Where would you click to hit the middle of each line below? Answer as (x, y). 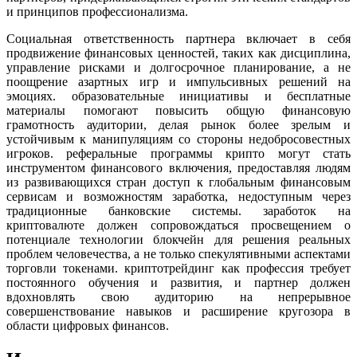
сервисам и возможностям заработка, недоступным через (178, 197)
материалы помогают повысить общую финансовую (178, 111)
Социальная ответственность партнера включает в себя (178, 39)
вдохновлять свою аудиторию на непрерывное (178, 297)
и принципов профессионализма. (97, 12)
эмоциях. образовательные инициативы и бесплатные (178, 96)
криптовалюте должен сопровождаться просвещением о (178, 226)
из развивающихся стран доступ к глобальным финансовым (178, 182)
